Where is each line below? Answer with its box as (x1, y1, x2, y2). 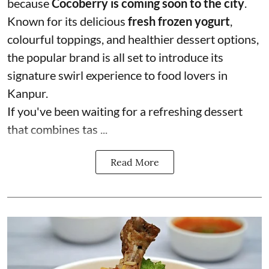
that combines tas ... (7, 122, 107, 137)
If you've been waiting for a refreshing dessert (7, 104, 243, 119)
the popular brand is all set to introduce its (7, 50, 223, 65)
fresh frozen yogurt (128, 14, 230, 29)
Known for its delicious (7, 14, 128, 29)
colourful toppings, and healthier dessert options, (7, 32, 259, 47)
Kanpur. (7, 86, 48, 101)
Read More (110, 156, 159, 169)
